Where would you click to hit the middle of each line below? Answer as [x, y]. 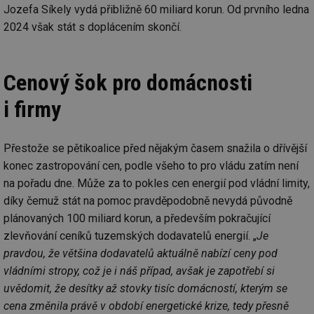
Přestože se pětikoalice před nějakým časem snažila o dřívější [155, 148]
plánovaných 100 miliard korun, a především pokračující [137, 218]
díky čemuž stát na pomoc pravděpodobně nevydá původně [148, 200]
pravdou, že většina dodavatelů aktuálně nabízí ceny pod [141, 253]
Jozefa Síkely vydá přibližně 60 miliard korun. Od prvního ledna [156, 9]
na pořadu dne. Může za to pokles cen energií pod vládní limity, [157, 183]
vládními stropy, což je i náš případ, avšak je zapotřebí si [139, 271]
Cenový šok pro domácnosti [128, 82]
